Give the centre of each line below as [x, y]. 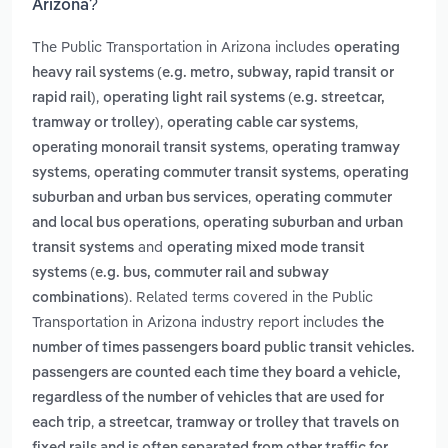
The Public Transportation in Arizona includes [183, 47]
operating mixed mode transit [266, 248]
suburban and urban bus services [140, 198]
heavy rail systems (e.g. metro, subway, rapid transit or [213, 73]
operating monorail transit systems [148, 148]
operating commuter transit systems [215, 173]
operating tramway [336, 148]
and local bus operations [114, 223]
